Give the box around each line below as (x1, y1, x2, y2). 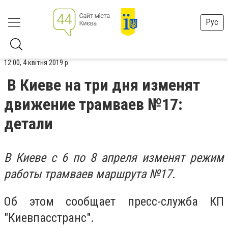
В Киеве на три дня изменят (7, 75, 200, 95)
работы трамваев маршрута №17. (4, 167, 175, 181)
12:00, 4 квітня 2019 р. (4, 58, 70, 67)
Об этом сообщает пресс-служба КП (4, 194, 224, 209)
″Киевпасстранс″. (4, 210, 94, 225)
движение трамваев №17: (4, 95, 183, 114)
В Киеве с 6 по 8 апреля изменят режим (4, 151, 224, 165)
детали (4, 114, 53, 133)
